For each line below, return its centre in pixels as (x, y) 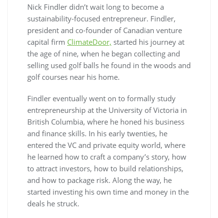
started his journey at (148, 42)
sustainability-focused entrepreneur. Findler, (101, 18)
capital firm (47, 42)
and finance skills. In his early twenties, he (97, 133)
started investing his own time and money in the (108, 191)
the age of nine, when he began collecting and (104, 53)
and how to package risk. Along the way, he (100, 180)
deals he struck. (53, 203)
